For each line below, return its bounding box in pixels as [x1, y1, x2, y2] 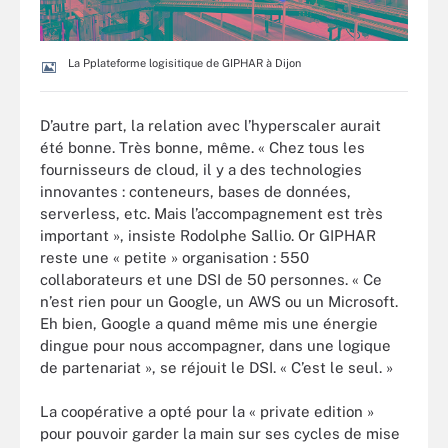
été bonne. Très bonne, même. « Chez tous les [40, 138, 365, 156]
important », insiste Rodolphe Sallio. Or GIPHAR [40, 226, 376, 244]
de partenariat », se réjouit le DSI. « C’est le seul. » [40, 358, 393, 376]
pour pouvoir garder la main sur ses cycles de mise [40, 425, 400, 443]
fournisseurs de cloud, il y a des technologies [40, 160, 362, 178]
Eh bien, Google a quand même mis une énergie [40, 314, 378, 332]
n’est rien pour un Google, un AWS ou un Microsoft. [40, 292, 398, 310]
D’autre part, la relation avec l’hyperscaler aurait [40, 116, 381, 134]
